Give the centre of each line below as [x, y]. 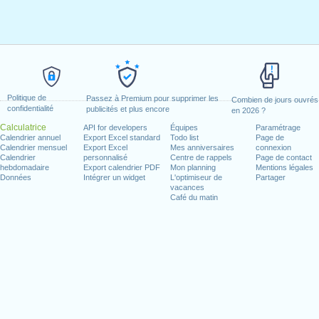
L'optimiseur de [197, 177]
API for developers [116, 127]
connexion [273, 147]
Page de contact [283, 157]
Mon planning [193, 167]
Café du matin [194, 197]
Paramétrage [278, 127]
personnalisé [106, 157]
